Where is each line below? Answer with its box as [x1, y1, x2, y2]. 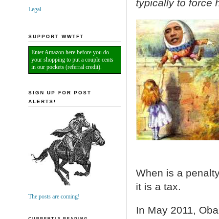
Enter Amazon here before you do [31, 48, 109, 56]
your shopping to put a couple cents [31, 56, 113, 63]
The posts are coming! [28, 193, 80, 200]
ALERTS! [28, 98, 56, 104]
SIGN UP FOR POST [28, 89, 91, 95]
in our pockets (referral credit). [31, 63, 102, 70]
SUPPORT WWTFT [28, 33, 84, 39]
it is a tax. [135, 180, 181, 193]
